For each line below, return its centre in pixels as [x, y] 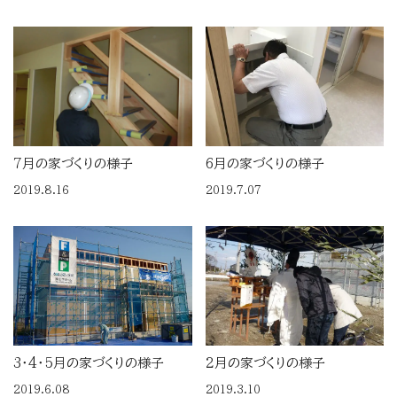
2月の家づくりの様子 [265, 362]
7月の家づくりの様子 [73, 163]
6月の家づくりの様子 [265, 163]
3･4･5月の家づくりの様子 [89, 362]
